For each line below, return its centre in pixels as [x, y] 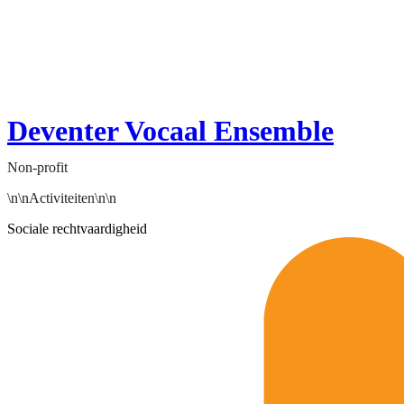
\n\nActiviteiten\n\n [62, 198]
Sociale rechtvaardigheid [77, 229]
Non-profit [37, 168]
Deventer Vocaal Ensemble [170, 131]
